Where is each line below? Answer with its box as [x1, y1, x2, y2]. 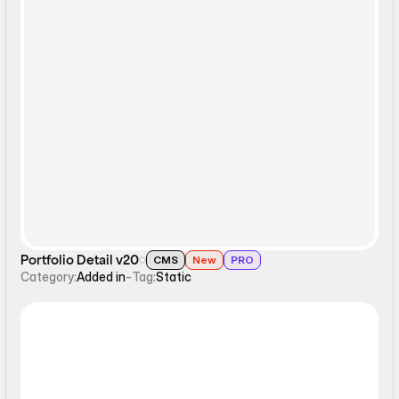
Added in [77, 268, 126, 284]
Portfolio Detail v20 [20, 251, 140, 269]
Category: [20, 268, 77, 284]
